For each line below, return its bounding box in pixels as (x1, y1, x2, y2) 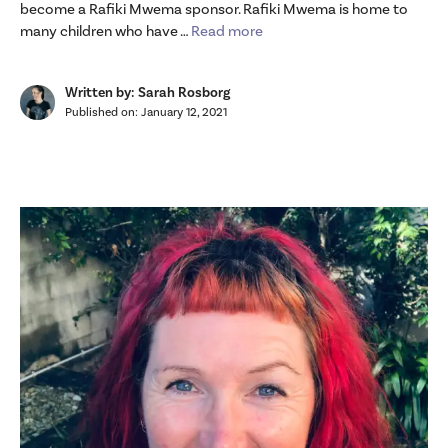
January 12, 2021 (141, 104, 227, 120)
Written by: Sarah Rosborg (65, 83, 230, 102)
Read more (191, 21, 263, 41)
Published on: (65, 104, 141, 120)
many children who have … (20, 21, 191, 41)
